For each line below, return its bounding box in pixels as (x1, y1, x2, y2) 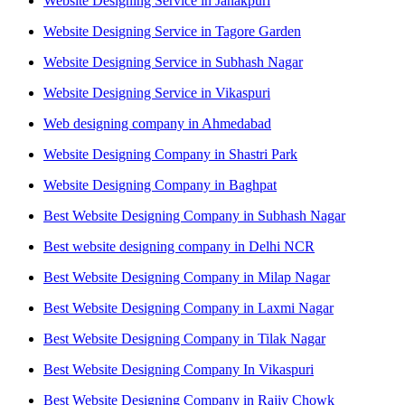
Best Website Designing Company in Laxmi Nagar (43, 300, 334, 316)
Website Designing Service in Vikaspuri (43, 85, 270, 101)
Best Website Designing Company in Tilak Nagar (43, 331, 325, 347)
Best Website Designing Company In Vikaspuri (43, 362, 314, 378)
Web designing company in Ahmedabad (43, 116, 271, 132)
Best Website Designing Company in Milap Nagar (43, 269, 330, 286)
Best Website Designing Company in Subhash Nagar (43, 208, 345, 224)
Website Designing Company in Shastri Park (43, 146, 297, 163)
